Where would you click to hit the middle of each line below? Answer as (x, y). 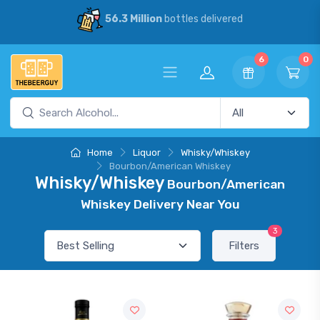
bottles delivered (202, 19)
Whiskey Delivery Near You (160, 204)
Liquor (146, 152)
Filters (244, 246)
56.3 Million (133, 19)
